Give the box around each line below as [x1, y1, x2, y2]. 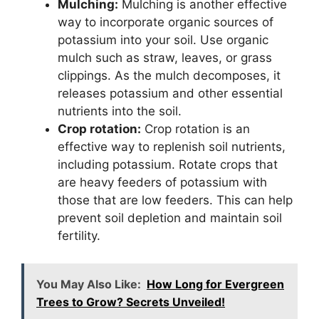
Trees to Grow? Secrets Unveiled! [36, 294, 225, 309]
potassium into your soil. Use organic [58, 33, 268, 48]
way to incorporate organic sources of [58, 15, 273, 30]
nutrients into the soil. [58, 104, 182, 119]
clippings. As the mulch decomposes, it [58, 68, 281, 83]
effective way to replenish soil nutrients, [58, 140, 286, 155]
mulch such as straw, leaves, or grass [58, 51, 272, 66]
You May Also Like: [36, 276, 141, 291]
